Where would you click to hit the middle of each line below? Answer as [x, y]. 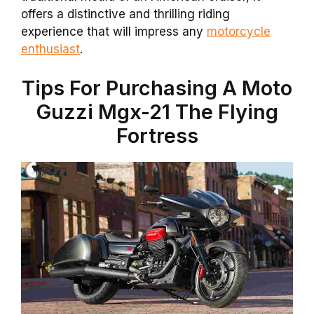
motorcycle [239, 32]
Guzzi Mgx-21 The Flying [157, 111]
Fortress [157, 135]
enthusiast [50, 49]
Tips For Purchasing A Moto [157, 88]
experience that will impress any [114, 32]
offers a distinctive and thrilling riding [125, 14]
